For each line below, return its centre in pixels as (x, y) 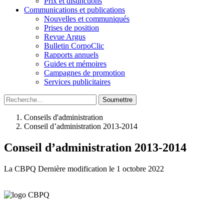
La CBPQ (20, 168)
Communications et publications (74, 10)
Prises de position (71, 28)
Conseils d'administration (63, 117)
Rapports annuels (71, 55)
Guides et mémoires (75, 64)
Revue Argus (65, 37)
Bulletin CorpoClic (74, 46)
